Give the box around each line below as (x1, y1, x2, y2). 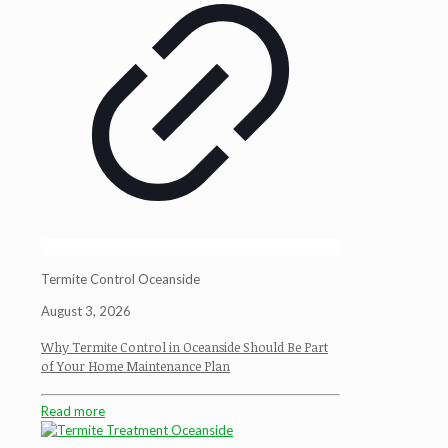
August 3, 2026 (41, 303, 131, 319)
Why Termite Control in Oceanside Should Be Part (41, 338, 328, 357)
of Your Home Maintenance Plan (41, 357, 230, 376)
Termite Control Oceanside (41, 271, 200, 287)
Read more (41, 403, 105, 420)
